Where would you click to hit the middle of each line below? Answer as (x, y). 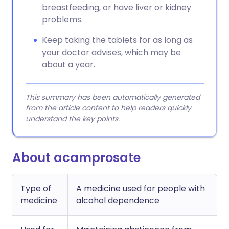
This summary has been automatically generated (113, 97)
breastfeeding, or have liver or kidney (117, 7)
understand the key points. (73, 119)
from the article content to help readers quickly (108, 108)
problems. (62, 20)
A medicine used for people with (141, 188)
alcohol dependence (118, 201)
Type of (36, 188)
